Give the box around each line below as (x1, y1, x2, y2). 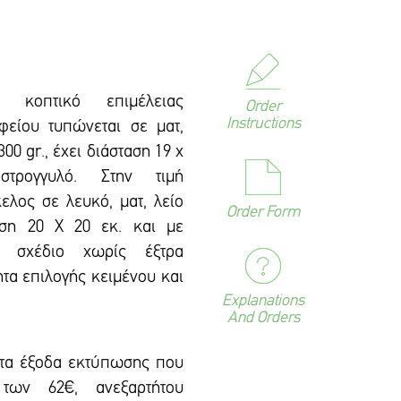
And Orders (226, 310, 300, 327)
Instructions (226, 115, 301, 132)
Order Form (226, 204, 301, 221)
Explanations (222, 293, 304, 310)
